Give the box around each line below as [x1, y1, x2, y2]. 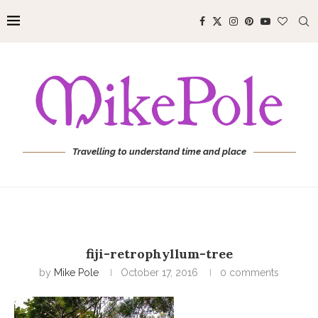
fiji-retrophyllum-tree [85, 246, 233, 263]
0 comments [220, 267, 279, 279]
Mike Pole [54, 267, 99, 279]
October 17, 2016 [121, 267, 198, 279]
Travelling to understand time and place [72, 146, 246, 158]
